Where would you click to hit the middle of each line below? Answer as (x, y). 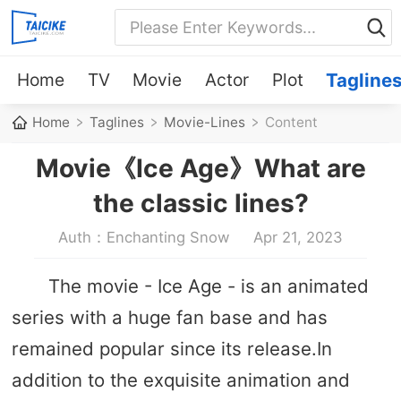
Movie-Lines (205, 123)
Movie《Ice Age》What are (200, 168)
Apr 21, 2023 (298, 237)
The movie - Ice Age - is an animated (208, 286)
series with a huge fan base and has (169, 317)
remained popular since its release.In (171, 348)
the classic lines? (200, 203)
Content (292, 123)
